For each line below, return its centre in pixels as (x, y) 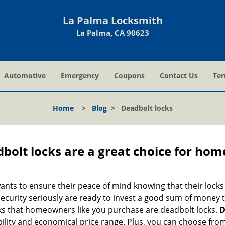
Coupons (129, 76)
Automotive (25, 76)
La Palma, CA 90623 (113, 33)
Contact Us (179, 76)
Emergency (80, 76)
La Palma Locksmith (113, 20)
